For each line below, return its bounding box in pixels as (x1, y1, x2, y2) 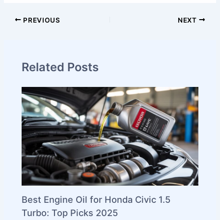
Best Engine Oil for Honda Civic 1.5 (22, 193, 171, 205)
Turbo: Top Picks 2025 (22, 207, 118, 218)
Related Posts (22, 59, 99, 74)
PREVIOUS (21, 16, 60, 24)
